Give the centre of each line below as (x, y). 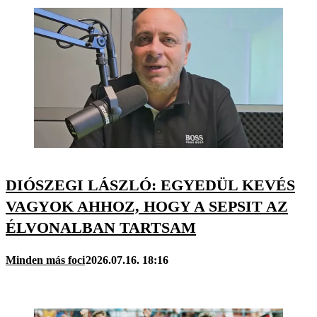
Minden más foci (45, 260)
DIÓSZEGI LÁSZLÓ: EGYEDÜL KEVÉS (150, 185)
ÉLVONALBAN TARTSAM (101, 228)
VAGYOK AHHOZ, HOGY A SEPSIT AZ (147, 207)
